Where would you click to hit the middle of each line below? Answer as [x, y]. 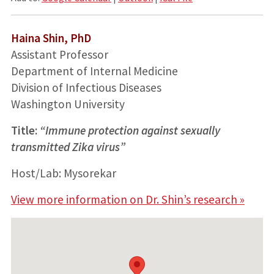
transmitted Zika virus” [68, 146]
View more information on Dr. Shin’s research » [128, 199]
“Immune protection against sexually [130, 130]
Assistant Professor [59, 54]
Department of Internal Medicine [94, 71]
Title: [25, 130]
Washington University [68, 104]
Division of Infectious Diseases [86, 87]
